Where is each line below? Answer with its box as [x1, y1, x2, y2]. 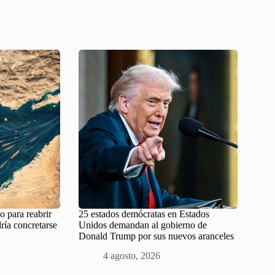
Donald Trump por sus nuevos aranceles [79, 230, 234, 241]
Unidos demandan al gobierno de [79, 219, 207, 230]
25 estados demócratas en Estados [79, 208, 210, 219]
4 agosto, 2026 [103, 250, 161, 261]
